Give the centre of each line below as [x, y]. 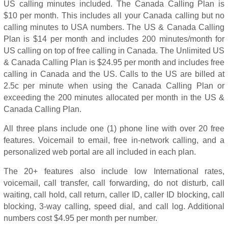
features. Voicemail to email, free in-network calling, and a [114, 140]
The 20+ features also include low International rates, [114, 171]
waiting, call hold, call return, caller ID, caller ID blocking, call [114, 195]
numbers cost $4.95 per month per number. [80, 218]
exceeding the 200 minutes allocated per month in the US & [114, 97]
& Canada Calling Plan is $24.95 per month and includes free [114, 62]
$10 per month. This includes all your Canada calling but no [114, 16]
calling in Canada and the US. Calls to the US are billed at [114, 74]
